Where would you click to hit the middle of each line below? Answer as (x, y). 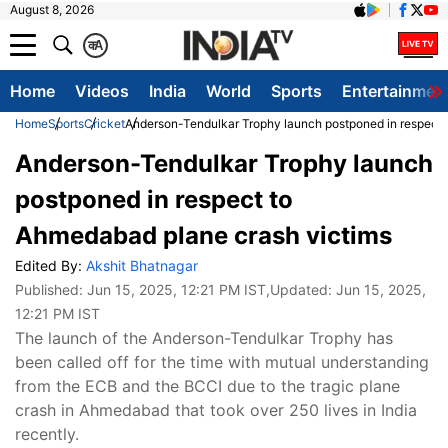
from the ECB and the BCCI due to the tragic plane (207, 386)
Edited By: (50, 265)
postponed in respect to (154, 199)
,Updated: (301, 289)
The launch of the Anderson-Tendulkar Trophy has (204, 338)
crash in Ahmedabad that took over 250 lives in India (216, 410)
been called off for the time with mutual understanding (222, 362)
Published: (51, 289)
